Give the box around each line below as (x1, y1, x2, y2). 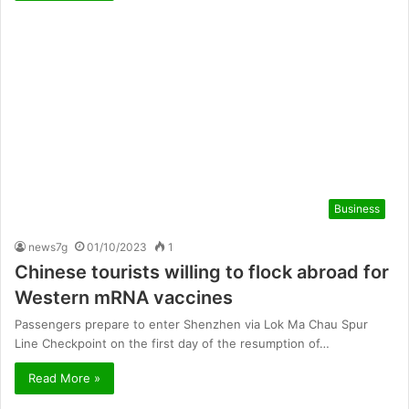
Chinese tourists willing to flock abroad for (15, 260, 389, 283)
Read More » (28, 370, 100, 385)
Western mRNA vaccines (15, 286, 233, 309)
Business (334, 201, 380, 215)
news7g (28, 239, 68, 254)
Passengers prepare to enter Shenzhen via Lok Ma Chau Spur (15, 316, 368, 331)
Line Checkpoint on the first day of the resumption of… (15, 335, 330, 351)
